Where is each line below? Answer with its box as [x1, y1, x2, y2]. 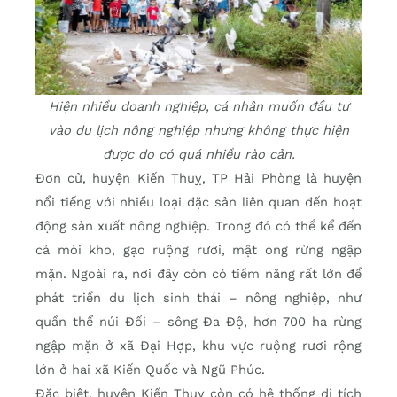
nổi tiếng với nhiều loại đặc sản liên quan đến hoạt [35, 194, 362, 211]
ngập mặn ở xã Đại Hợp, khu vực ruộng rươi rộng [35, 338, 362, 354]
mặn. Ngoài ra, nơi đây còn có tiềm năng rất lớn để [35, 266, 362, 283]
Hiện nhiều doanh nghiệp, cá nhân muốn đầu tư [48, 98, 349, 115]
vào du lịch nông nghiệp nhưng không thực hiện [48, 122, 349, 139]
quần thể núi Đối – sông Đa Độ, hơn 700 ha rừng [35, 314, 362, 331]
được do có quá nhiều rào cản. [102, 146, 295, 163]
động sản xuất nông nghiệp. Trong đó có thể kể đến [35, 218, 362, 235]
